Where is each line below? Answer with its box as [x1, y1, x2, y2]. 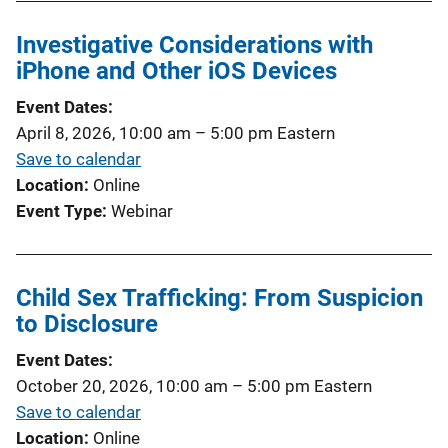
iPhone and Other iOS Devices [16, 56, 337, 85]
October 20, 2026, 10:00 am [16, 375, 228, 396]
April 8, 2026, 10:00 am [16, 122, 191, 143]
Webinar [111, 200, 173, 221]
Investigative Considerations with [16, 30, 373, 59]
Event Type [16, 200, 102, 221]
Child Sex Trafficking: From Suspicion [16, 283, 423, 312]
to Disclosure [16, 309, 158, 338]
